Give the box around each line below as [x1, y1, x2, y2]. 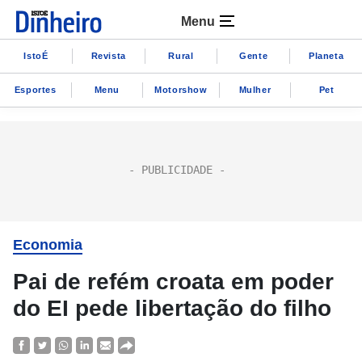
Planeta [308, 50, 344, 61]
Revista [90, 50, 126, 61]
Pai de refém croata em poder [13, 269, 334, 294]
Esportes [14, 84, 57, 95]
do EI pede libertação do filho [13, 296, 331, 321]
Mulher [238, 84, 271, 95]
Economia [13, 237, 82, 253]
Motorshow [154, 84, 208, 95]
